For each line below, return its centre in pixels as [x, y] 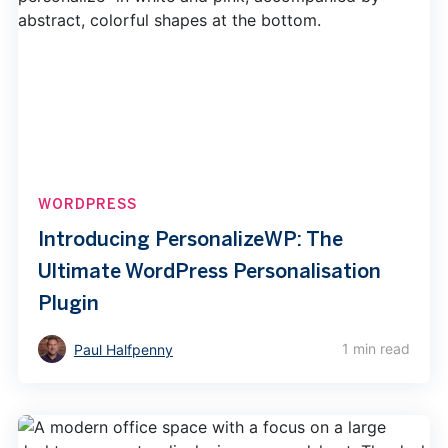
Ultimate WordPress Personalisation [209, 270]
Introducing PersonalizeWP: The [190, 238]
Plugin [68, 302]
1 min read [376, 349]
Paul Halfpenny [123, 350]
